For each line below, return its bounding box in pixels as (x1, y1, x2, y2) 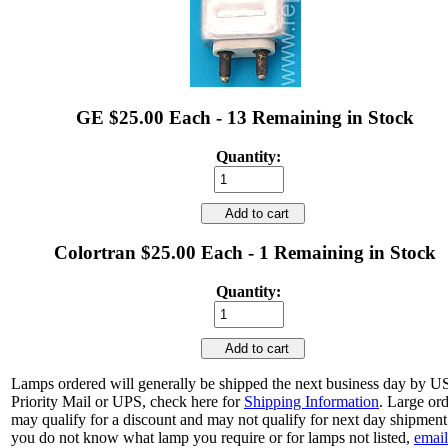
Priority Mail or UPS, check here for (11, 392, 244, 410)
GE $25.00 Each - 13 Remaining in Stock (76, 106, 414, 128)
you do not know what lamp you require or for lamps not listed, (11, 428, 414, 446)
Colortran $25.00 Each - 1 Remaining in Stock (54, 242, 436, 264)
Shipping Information (244, 392, 379, 410)
